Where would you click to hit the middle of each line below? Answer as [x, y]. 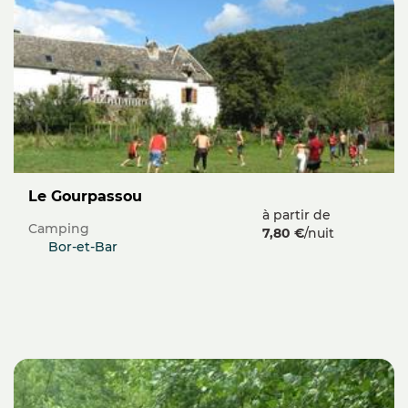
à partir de [297, 215]
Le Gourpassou [90, 197]
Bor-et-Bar [82, 247]
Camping [59, 229]
